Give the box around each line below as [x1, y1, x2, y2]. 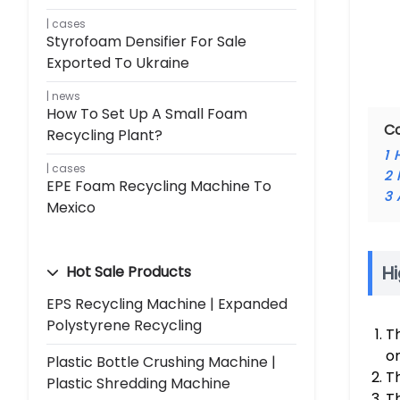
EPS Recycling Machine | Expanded [46, 293, 287, 314]
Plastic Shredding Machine [46, 372, 230, 394]
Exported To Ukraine [46, 52, 189, 73]
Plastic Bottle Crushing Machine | [46, 351, 276, 372]
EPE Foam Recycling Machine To [46, 175, 271, 196]
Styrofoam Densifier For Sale [46, 30, 246, 52]
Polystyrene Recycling [46, 314, 202, 336]
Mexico [46, 196, 96, 218]
